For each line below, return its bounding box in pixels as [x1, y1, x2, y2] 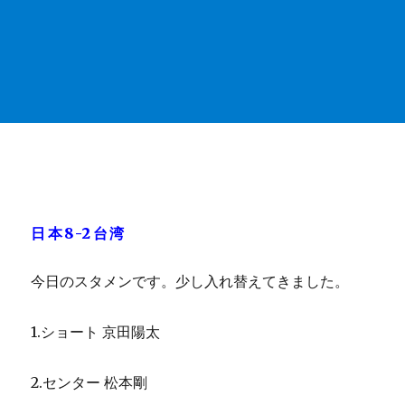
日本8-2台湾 [31, 224, 127, 243]
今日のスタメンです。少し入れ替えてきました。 [31, 272, 350, 291]
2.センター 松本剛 [31, 373, 148, 392]
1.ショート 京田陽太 [31, 323, 161, 342]
